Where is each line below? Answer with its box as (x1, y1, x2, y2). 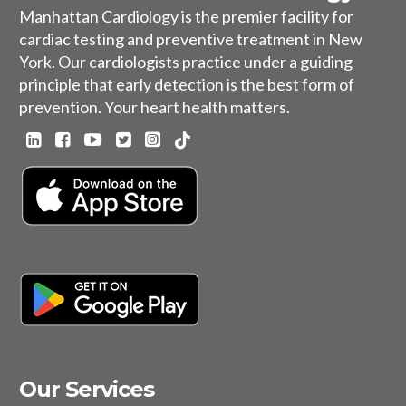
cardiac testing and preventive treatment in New (19, 29, 362, 50)
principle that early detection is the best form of (19, 74, 354, 95)
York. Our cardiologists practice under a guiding (19, 52, 353, 72)
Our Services (19, 376, 155, 403)
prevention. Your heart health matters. (19, 97, 293, 118)
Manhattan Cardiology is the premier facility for (19, 6, 353, 27)
